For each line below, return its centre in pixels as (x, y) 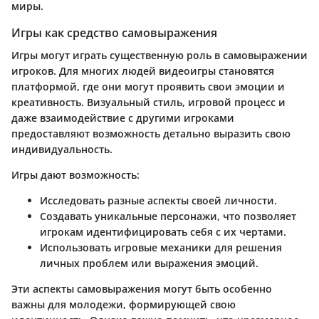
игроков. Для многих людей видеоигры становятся (143, 71)
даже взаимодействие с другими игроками (123, 118)
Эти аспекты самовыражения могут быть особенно (142, 289)
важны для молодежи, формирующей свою (124, 304)
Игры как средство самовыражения (114, 32)
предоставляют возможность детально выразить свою (151, 134)
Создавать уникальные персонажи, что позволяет (168, 216)
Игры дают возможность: (75, 175)
